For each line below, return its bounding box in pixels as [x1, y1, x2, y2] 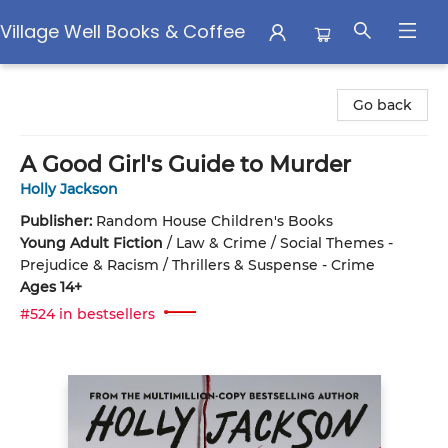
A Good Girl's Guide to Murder [20, 151, 351, 178]
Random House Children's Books [96, 212, 333, 230]
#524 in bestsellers [20, 305, 155, 323]
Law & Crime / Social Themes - [176, 234, 393, 252]
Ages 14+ [20, 278, 82, 296]
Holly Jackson [20, 180, 118, 198]
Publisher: [20, 212, 96, 230]
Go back [353, 96, 412, 114]
